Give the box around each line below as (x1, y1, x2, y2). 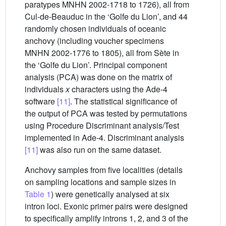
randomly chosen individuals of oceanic (25, 22, 166, 34)
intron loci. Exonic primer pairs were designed (25, 200, 188, 212)
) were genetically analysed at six (51, 188, 169, 200)
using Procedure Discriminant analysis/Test (25, 119, 179, 131)
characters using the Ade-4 (70, 83, 167, 95)
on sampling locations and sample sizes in (25, 176, 176, 188)
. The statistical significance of (70, 95, 177, 107)
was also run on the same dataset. (38, 143, 161, 155)
